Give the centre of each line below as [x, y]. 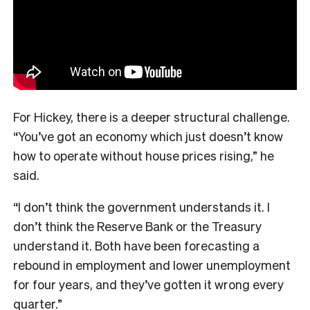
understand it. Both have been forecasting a [136, 245]
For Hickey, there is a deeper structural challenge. [152, 116]
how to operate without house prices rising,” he [144, 155]
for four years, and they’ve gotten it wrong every [148, 284]
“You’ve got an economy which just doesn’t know [148, 136]
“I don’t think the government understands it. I [142, 206]
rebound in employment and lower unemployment [152, 264]
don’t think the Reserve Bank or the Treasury [137, 226]
